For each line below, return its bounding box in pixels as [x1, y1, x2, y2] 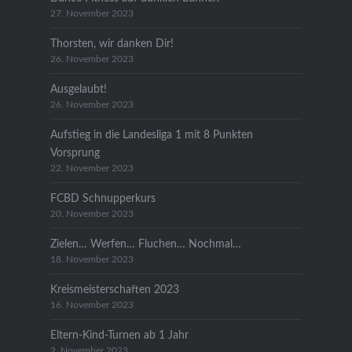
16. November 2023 [49, 300, 134, 310]
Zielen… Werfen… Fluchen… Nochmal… [49, 237, 241, 250]
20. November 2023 [49, 209, 134, 218]
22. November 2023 [49, 163, 134, 173]
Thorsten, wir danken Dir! [49, 37, 174, 49]
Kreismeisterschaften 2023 [49, 283, 179, 295]
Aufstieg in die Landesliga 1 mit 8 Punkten [49, 128, 253, 141]
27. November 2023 [49, 9, 134, 18]
